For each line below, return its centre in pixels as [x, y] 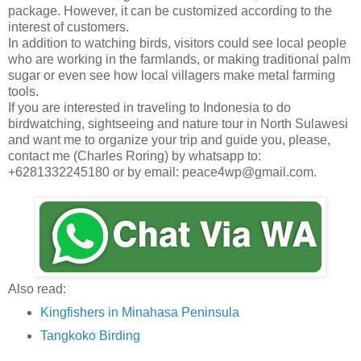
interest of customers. [68, 27]
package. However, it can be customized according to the [170, 10]
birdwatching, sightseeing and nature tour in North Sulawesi [178, 123]
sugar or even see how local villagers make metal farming [172, 75]
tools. [23, 91]
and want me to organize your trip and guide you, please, [169, 139]
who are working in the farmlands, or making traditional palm [179, 59]
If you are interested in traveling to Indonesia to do [149, 107]
